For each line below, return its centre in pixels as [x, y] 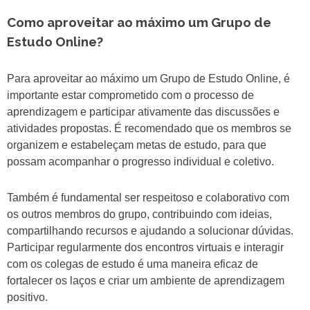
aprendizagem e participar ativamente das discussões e [143, 112]
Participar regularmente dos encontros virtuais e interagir [145, 248]
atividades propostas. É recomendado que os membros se [149, 129]
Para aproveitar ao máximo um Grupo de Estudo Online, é [148, 79]
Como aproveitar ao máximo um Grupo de [139, 22]
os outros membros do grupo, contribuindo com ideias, [139, 215]
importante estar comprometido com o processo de [130, 95]
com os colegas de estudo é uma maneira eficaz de [133, 264]
